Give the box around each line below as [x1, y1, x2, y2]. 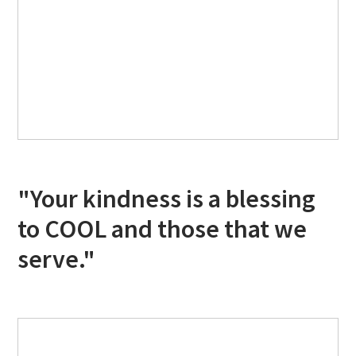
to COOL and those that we [17, 213, 308, 246]
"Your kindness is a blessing [17, 183, 316, 215]
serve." [17, 243, 96, 276]
